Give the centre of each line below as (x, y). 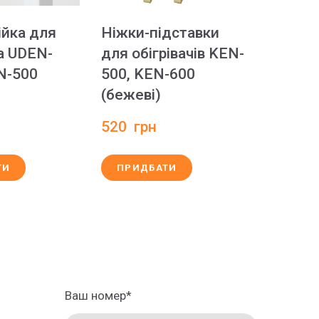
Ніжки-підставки (160, 33)
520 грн (129, 127)
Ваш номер (95, 296)
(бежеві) (131, 95)
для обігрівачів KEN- (173, 53)
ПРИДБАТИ (147, 168)
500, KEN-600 (148, 74)
